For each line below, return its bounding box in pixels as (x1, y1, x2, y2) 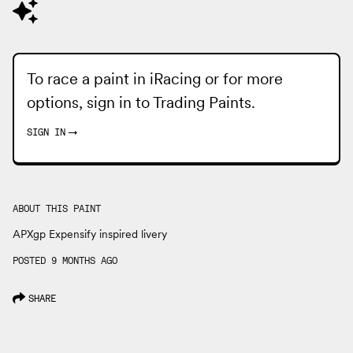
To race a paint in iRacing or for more (27, 69, 283, 90)
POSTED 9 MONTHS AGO (13, 255, 117, 267)
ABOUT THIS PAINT (13, 203, 101, 215)
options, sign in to (27, 92, 153, 113)
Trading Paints (153, 92, 251, 113)
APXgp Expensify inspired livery (13, 227, 167, 242)
